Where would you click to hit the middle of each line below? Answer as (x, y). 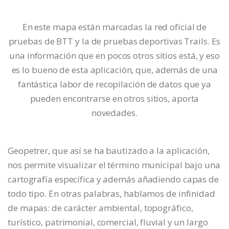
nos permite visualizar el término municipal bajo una (114, 165)
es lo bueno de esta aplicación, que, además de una (114, 70)
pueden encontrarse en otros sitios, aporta (114, 99)
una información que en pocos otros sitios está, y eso (114, 56)
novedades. (114, 113)
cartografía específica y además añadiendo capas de (113, 179)
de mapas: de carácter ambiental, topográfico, (100, 208)
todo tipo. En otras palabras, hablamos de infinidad (111, 194)
